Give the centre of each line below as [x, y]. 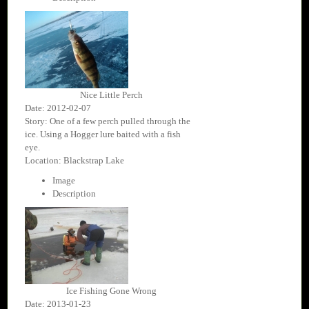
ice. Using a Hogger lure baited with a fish [103, 134]
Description [74, 194]
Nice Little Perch [111, 95]
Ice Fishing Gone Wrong [111, 291]
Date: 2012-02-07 [58, 108]
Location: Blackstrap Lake [74, 161]
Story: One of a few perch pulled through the [108, 121]
